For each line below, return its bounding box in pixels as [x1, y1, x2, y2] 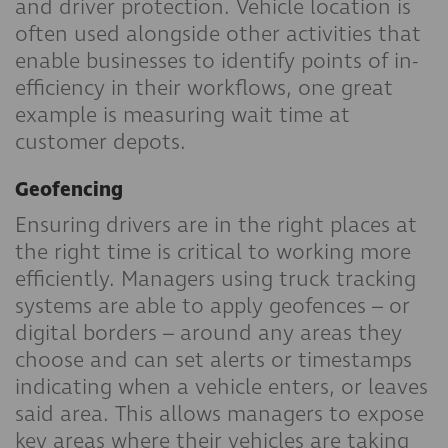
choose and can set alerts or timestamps [15, 345, 412, 375]
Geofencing [15, 176, 123, 204]
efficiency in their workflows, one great [15, 73, 393, 103]
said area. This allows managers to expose [15, 399, 424, 429]
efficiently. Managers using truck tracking [15, 264, 416, 294]
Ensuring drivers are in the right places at [15, 210, 417, 240]
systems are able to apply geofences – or [15, 291, 410, 321]
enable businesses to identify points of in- [15, 46, 418, 76]
